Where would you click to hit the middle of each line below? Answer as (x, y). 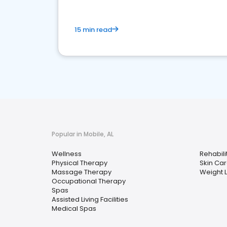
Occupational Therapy (89, 181)
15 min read (93, 30)
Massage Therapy (82, 172)
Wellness (67, 154)
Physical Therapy (80, 163)
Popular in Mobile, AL (83, 134)
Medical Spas (74, 209)
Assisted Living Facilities (90, 199)
